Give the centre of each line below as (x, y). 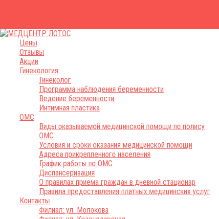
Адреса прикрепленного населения (95, 154)
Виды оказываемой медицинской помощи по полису (122, 126)
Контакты (35, 200)
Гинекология (39, 70)
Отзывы (32, 52)
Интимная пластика (69, 108)
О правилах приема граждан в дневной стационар (117, 182)
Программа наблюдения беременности (101, 89)
